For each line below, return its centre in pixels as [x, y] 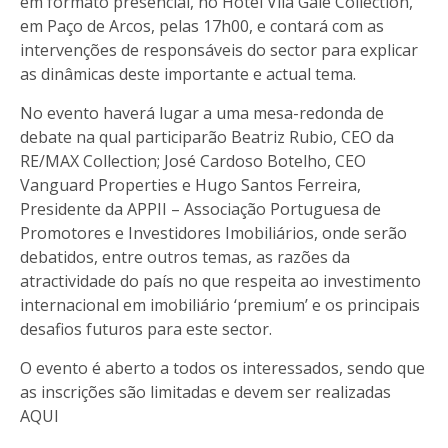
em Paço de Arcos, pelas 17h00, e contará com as [202, 25]
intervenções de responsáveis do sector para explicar [219, 49]
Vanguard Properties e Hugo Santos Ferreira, [190, 184]
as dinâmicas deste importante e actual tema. [188, 73]
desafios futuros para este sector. [146, 328]
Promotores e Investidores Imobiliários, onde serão [213, 232]
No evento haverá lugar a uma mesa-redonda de [202, 112]
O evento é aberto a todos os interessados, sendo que [222, 367]
